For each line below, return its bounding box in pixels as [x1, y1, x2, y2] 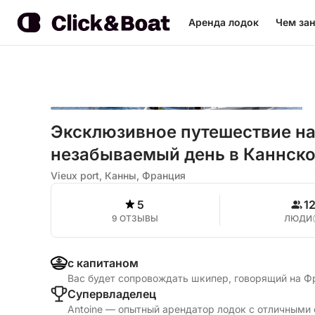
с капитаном [67, 256, 139, 270]
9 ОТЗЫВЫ [112, 213, 159, 224]
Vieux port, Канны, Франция [51, 169, 186, 181]
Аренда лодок [188, 16, 259, 28]
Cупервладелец [67, 287, 156, 301]
